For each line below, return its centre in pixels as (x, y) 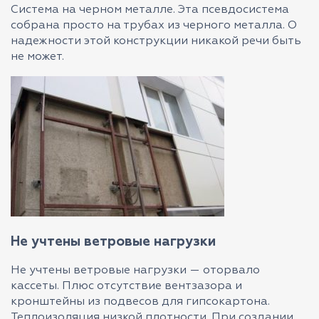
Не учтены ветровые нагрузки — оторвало (135, 271)
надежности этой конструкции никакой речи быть (156, 41)
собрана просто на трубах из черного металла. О (154, 26)
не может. (37, 57)
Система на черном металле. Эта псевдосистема (150, 10)
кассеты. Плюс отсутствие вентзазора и (126, 286)
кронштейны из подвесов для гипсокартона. (140, 302)
